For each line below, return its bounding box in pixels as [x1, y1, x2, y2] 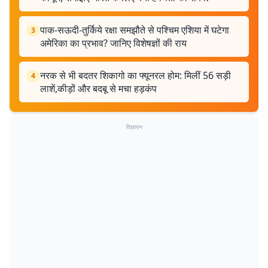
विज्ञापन [126, 123, 142, 131]
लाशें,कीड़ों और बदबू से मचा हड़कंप [40, 82, 157, 95]
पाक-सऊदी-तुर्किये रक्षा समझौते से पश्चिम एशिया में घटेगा [40, 23, 229, 36]
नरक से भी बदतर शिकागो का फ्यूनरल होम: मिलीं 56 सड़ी [40, 69, 231, 82]
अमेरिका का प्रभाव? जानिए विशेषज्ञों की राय [40, 36, 187, 50]
